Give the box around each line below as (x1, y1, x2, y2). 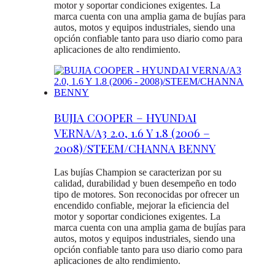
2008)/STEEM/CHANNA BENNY (54, 140, 215, 156)
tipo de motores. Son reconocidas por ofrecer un (54, 189, 239, 200)
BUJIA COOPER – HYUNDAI (54, 109, 196, 125)
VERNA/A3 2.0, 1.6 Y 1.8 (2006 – (54, 125, 210, 141)
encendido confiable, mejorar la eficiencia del (54, 200, 229, 211)
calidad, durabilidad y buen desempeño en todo (54, 178, 236, 189)
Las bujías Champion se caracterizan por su (54, 167, 222, 178)
